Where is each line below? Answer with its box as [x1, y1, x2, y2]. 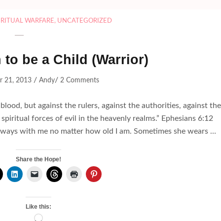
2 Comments [60, 77, 100, 84]
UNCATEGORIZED [57, 18, 112, 25]
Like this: [25, 203, 51, 211]
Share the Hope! [15, 156, 61, 163]
